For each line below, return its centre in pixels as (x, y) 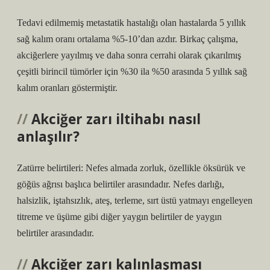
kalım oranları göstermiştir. (67, 88)
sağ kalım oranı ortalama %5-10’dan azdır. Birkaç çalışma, (127, 39)
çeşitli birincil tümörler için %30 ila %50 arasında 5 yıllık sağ (132, 71)
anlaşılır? (48, 137)
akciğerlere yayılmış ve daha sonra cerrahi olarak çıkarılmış (129, 55)
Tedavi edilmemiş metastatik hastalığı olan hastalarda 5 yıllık (131, 23)
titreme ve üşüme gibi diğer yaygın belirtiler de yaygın (119, 217)
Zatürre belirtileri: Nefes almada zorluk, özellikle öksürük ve (131, 168)
